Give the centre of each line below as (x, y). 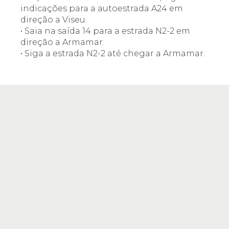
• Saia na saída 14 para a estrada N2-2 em (105, 31)
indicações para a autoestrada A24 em (102, 8)
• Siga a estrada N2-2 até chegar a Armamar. (113, 53)
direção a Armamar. (62, 42)
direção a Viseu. (54, 20)
